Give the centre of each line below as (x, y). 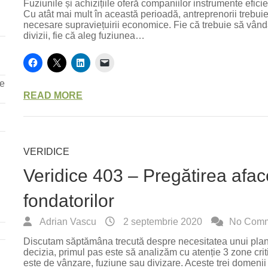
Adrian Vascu (67, 222)
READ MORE (53, 95)
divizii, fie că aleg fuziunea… (84, 36)
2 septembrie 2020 (162, 222)
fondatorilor (69, 201)
